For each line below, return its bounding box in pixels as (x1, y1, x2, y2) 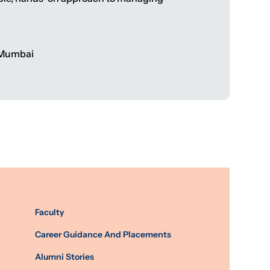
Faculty (34, 207, 64, 218)
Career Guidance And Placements (34, 229, 171, 240)
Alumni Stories (34, 251, 94, 263)
